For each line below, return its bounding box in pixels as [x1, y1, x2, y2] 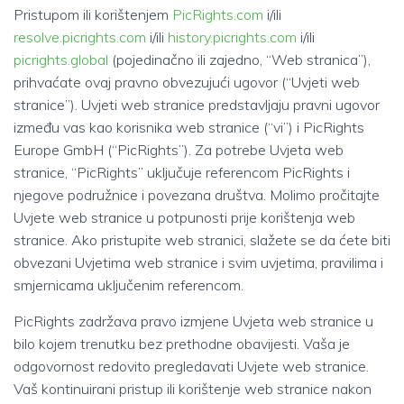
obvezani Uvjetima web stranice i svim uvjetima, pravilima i [14, 253, 383, 271]
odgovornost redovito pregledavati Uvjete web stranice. [14, 357, 369, 375]
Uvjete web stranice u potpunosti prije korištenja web [14, 208, 355, 226]
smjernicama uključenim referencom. [14, 276, 243, 294]
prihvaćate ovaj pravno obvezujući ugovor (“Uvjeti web [14, 73, 360, 91]
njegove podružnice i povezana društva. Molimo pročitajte [14, 186, 380, 204]
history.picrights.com [168, 28, 297, 46]
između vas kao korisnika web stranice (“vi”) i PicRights [14, 118, 364, 136]
